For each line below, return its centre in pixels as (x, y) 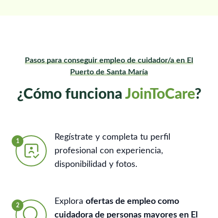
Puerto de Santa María (109, 72)
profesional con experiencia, (109, 151)
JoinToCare (160, 94)
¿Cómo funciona (71, 94)
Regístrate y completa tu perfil (112, 137)
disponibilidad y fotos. (96, 164)
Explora (70, 201)
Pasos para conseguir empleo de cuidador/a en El (109, 60)
